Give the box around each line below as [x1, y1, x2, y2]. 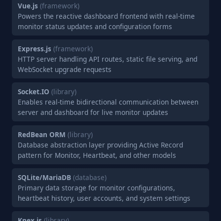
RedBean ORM [18, 130, 66, 139]
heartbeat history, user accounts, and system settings [18, 193, 190, 203]
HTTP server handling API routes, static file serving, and [18, 54, 197, 64]
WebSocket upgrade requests [18, 65, 111, 74]
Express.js [18, 44, 51, 53]
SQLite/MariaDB [18, 173, 71, 182]
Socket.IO [18, 87, 49, 96]
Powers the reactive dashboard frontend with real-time [18, 11, 195, 21]
